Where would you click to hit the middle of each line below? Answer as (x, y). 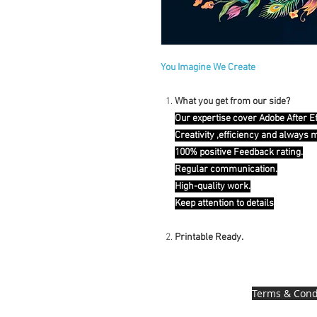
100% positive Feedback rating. (239, 153)
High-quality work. (213, 187)
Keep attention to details (224, 204)
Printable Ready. (209, 238)
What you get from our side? (232, 102)
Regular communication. (226, 170)
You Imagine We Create (208, 68)
